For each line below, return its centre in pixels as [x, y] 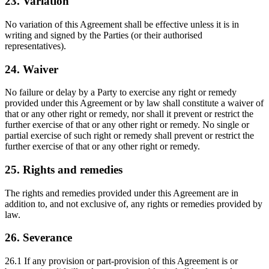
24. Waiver [32, 69]
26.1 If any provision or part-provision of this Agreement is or [121, 261]
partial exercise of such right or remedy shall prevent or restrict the [129, 136]
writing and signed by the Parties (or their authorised [104, 35]
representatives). [35, 46]
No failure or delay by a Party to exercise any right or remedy [121, 92]
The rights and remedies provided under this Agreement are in [122, 193]
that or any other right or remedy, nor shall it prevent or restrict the [129, 114]
